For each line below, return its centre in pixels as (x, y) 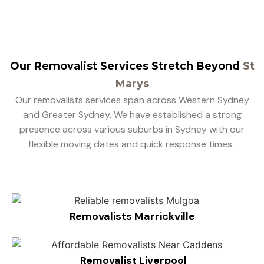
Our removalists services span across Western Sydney (132, 100)
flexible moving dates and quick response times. (132, 144)
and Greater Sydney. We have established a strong (132, 114)
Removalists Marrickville (132, 216)
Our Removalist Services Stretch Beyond (125, 66)
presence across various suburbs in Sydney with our (132, 129)
